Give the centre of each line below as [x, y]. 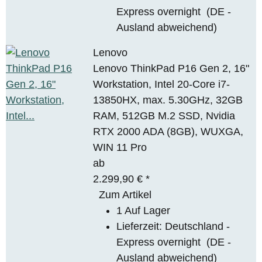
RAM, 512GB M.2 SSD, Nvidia [164, 116]
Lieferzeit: [141, 226]
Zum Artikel [125, 194]
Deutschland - [198, 226]
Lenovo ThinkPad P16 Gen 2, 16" [171, 68]
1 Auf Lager [144, 210]
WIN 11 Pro [120, 147]
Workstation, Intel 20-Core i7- [162, 84]
